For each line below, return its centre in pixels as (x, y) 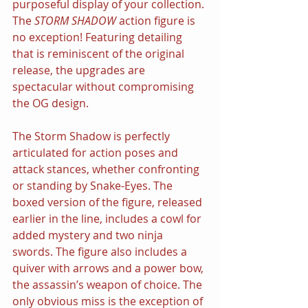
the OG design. (51, 103)
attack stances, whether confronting (107, 169)
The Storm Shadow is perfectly (92, 136)
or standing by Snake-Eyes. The (94, 185)
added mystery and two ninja (89, 235)
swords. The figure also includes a (101, 251)
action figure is (158, 20)
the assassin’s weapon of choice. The (109, 284)
